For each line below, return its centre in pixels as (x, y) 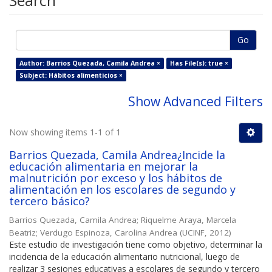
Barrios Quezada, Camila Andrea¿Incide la (117, 155)
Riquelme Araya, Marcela (189, 220)
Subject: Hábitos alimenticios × (71, 76)
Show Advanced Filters (195, 102)
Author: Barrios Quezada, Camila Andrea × (90, 63)
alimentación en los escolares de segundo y (122, 190)
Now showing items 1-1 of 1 (65, 132)
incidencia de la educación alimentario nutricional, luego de (124, 257)
